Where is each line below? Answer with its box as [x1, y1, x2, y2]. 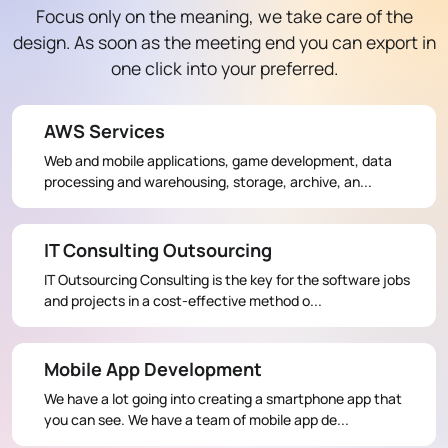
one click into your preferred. [110, 55, 338, 80]
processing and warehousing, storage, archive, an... [44, 171, 372, 191]
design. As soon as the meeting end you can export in [12, 29, 436, 54]
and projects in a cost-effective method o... [44, 290, 322, 310]
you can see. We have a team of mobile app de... [44, 409, 349, 429]
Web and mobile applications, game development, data [44, 150, 392, 170]
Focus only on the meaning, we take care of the [35, 3, 413, 28]
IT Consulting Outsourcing [44, 237, 272, 262]
